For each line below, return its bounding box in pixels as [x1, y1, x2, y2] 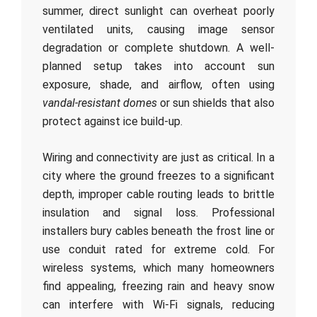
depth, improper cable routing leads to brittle [42, 188, 275, 201]
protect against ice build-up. [42, 115, 183, 128]
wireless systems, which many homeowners [42, 261, 275, 275]
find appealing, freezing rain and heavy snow [42, 279, 275, 293]
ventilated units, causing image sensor [42, 23, 275, 36]
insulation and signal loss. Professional [42, 206, 275, 219]
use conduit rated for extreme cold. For [42, 243, 275, 256]
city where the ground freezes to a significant [42, 169, 275, 183]
